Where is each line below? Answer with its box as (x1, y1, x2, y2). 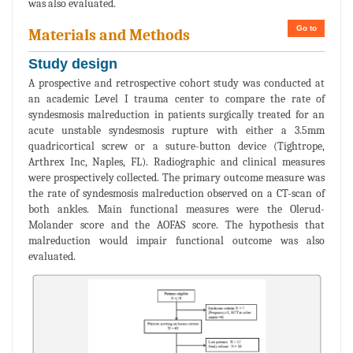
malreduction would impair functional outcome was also (28, 233, 325, 247)
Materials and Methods (28, 25, 190, 44)
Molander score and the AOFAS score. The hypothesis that (28, 217, 325, 232)
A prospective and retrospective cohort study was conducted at (28, 76, 325, 90)
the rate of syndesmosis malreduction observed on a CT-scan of (28, 186, 325, 200)
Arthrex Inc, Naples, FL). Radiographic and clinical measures (28, 154, 325, 169)
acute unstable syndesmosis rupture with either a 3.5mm (28, 123, 325, 137)
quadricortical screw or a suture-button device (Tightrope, (28, 139, 325, 153)
